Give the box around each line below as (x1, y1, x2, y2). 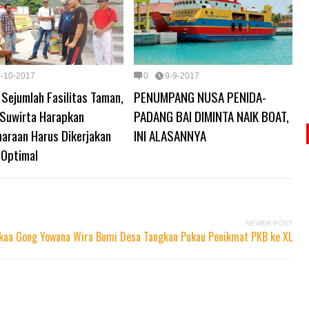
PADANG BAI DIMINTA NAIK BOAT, (134, 106, 289, 126)
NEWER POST (246, 219, 292, 228)
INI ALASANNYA (134, 126, 206, 146)
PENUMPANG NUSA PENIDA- (134, 87, 266, 107)
